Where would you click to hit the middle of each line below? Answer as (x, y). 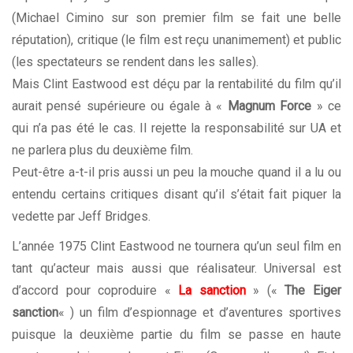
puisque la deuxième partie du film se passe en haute (176, 335)
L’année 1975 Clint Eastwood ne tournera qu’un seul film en (176, 247)
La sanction (212, 291)
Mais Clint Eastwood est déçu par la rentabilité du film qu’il (176, 84)
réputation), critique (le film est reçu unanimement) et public (176, 40)
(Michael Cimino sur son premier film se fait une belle (176, 18)
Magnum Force (269, 106)
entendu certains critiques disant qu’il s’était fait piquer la (176, 195)
